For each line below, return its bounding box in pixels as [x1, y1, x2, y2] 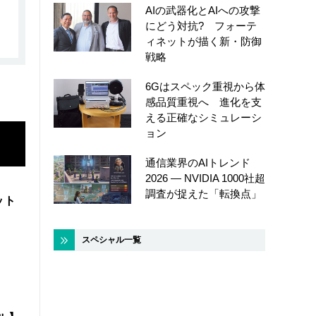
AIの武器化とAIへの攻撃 [145, 4, 260, 17]
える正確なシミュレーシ [145, 111, 262, 124]
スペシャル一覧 [82, 235, 141, 245]
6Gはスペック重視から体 [145, 80, 265, 93]
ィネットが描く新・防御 [145, 35, 262, 48]
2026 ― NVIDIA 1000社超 [145, 172, 265, 185]
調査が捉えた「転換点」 [145, 188, 262, 200]
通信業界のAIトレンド [145, 157, 250, 169]
